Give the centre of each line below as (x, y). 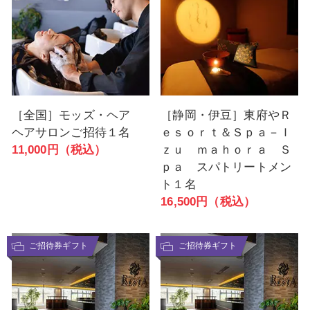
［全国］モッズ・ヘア (77, 116)
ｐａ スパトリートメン (226, 167)
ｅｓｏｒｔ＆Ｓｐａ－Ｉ (226, 133)
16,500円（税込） (208, 202)
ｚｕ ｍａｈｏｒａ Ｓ (226, 150)
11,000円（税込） (59, 150)
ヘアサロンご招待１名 (71, 133)
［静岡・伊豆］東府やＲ (226, 116)
